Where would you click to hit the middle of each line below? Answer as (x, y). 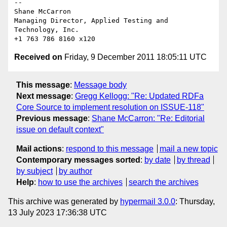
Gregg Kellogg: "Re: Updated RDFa (139, 96)
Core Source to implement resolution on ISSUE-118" (110, 107)
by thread (193, 160)
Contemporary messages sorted (78, 160)
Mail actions (39, 148)
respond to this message (110, 148)
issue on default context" (60, 129)
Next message (44, 96)
